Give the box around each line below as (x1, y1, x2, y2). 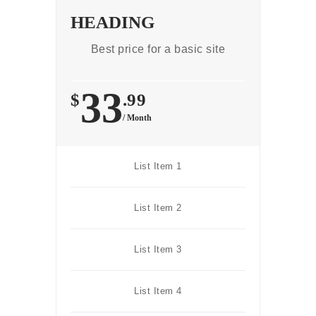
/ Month (121, 113, 152, 123)
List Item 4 (134, 286, 182, 296)
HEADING (71, 13, 154, 32)
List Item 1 (134, 161, 182, 171)
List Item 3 (134, 244, 182, 255)
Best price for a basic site (90, 43, 226, 55)
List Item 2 (134, 202, 182, 213)
